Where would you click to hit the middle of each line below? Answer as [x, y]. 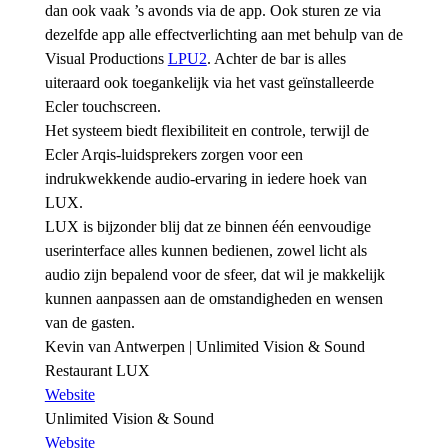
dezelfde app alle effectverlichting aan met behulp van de [223, 35]
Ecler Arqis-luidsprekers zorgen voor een [173, 155]
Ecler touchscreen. [102, 107]
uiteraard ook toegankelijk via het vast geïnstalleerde [209, 83]
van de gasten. [89, 323]
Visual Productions [106, 59]
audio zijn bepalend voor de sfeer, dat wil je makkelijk [214, 275]
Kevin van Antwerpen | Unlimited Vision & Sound [204, 347]
